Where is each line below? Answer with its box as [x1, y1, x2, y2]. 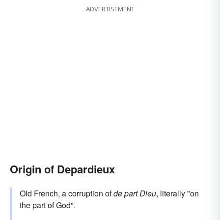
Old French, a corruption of [20, 188, 113, 199]
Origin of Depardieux [10, 161, 115, 177]
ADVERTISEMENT [85, 4, 135, 14]
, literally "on [156, 188, 199, 199]
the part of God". [20, 199, 76, 211]
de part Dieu [113, 188, 156, 199]
